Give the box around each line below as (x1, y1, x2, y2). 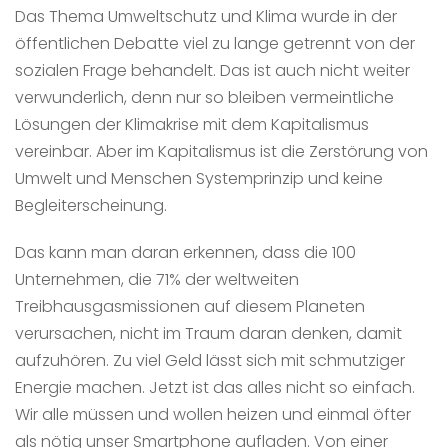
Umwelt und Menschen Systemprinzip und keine (15, 166, 383, 190)
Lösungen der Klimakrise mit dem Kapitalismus (15, 112, 369, 136)
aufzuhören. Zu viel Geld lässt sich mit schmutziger (15, 348, 405, 372)
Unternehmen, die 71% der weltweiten (15, 267, 299, 291)
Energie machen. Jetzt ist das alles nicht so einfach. (15, 375, 415, 399)
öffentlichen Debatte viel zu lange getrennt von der (15, 31, 415, 55)
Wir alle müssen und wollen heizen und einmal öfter (15, 402, 411, 426)
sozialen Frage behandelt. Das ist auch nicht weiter (15, 58, 410, 82)
